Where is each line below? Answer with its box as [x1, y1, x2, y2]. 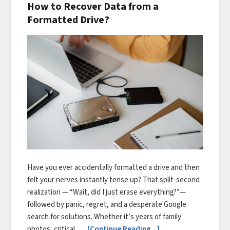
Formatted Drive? [27, 13, 109, 28]
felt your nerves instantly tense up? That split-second [27, 174, 200, 185]
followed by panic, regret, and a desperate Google [27, 199, 186, 210]
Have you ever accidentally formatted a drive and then [27, 162, 200, 173]
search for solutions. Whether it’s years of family [27, 211, 181, 222]
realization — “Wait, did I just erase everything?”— [27, 186, 186, 198]
